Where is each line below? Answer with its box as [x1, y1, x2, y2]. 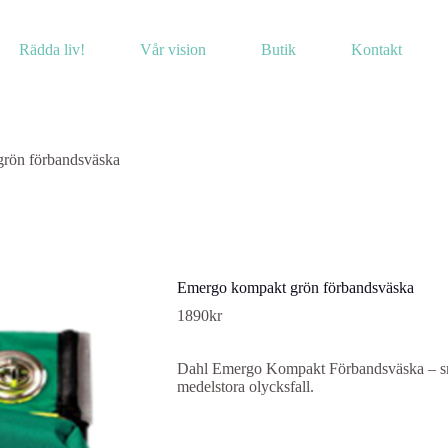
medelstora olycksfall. [176, 378, 314, 396]
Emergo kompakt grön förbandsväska [176, 279, 414, 297]
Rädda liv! [18, 41, 85, 58]
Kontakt [350, 41, 402, 58]
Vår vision [139, 41, 206, 58]
